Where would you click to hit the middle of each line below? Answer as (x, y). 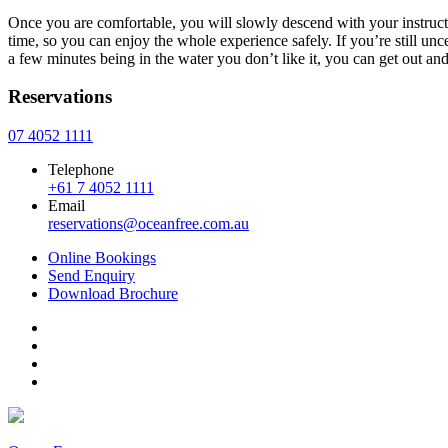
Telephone (81, 170)
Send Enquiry (91, 276)
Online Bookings (102, 258)
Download (81, 294)
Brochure (146, 294)
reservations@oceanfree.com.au (148, 224)
